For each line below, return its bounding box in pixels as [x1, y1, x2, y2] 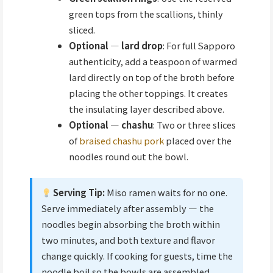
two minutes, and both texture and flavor [41, 233, 215, 247]
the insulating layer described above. [68, 102, 224, 115]
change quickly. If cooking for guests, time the [41, 249, 233, 263]
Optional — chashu [68, 118, 153, 131]
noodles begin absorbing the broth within [41, 218, 220, 231]
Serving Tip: [51, 186, 105, 199]
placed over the [163, 133, 232, 147]
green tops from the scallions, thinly [68, 7, 223, 20]
